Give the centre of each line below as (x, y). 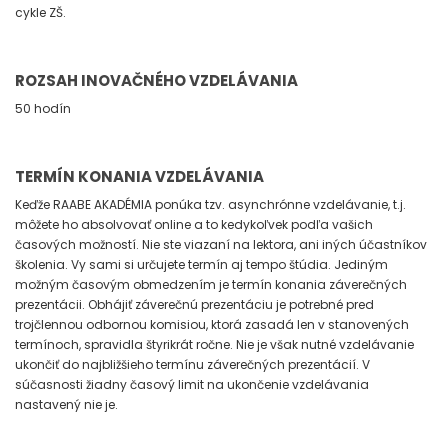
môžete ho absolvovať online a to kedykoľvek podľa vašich (194, 225)
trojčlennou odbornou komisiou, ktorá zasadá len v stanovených (212, 325)
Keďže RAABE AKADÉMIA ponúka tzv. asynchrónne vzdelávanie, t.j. (210, 205)
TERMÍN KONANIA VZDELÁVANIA (139, 177)
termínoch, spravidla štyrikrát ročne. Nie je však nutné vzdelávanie (214, 345)
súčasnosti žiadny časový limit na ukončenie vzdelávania (192, 385)
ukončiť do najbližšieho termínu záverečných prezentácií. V (192, 365)
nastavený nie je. (68, 405)
